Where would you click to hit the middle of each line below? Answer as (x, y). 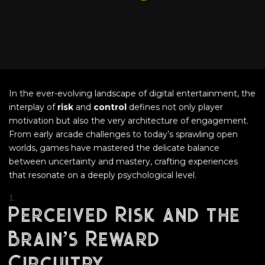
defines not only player (175, 107)
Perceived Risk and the (124, 216)
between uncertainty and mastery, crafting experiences (123, 161)
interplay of (33, 107)
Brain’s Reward (84, 240)
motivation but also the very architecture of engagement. (129, 121)
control (110, 107)
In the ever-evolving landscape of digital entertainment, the (132, 93)
